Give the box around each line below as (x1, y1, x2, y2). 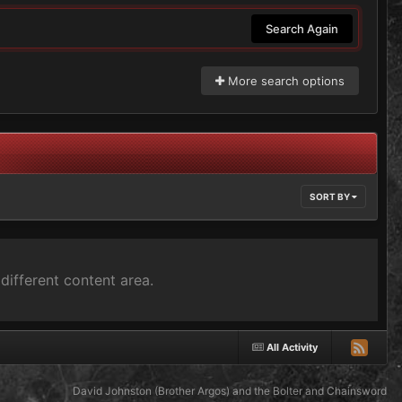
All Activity (267, 341, 318, 354)
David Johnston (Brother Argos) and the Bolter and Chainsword (73, 384, 387, 398)
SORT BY (310, 191, 352, 203)
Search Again (266, 21, 338, 36)
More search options (224, 74, 345, 89)
